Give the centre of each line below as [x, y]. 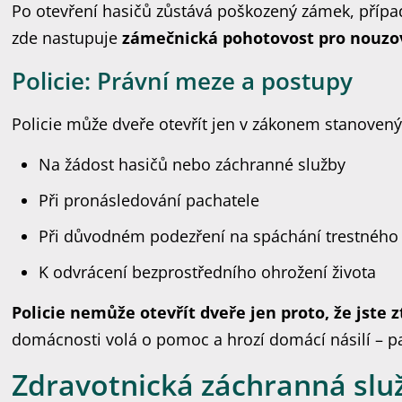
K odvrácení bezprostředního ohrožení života [208, 272]
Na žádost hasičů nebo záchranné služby [192, 164]
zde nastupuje [67, 38]
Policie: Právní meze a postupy [183, 81]
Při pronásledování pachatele [149, 200]
